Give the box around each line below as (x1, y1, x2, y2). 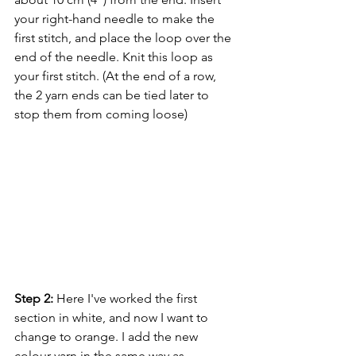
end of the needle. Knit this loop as (14, 49, 216, 65)
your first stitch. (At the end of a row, (14, 68, 219, 84)
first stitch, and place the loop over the (14, 30, 234, 46)
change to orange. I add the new (14, 329, 201, 345)
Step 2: (14, 291, 53, 307)
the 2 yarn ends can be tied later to (14, 87, 212, 103)
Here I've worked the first (53, 291, 200, 307)
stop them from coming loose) (14, 106, 188, 122)
